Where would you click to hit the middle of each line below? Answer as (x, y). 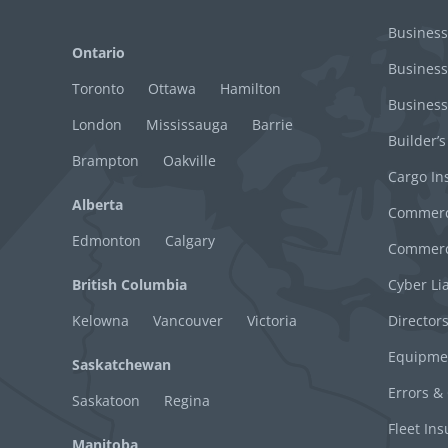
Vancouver (188, 320)
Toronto (98, 88)
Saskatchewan (121, 364)
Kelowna (100, 320)
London (97, 124)
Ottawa (172, 88)
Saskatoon (106, 400)
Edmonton (106, 240)
